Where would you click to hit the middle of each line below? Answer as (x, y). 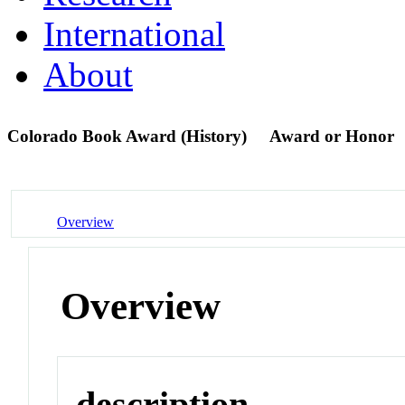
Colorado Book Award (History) (129, 136)
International (134, 33)
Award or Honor (332, 136)
